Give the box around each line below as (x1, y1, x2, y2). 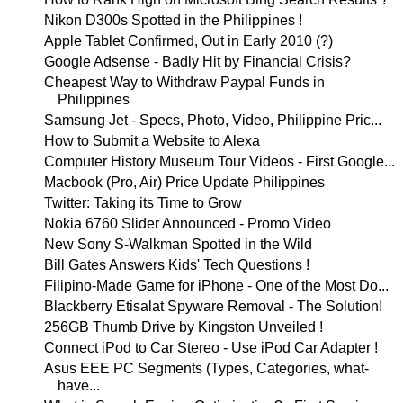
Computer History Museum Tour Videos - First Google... (43, 154, 395, 169)
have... (57, 378, 100, 393)
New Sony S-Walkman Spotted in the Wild (43, 237, 312, 252)
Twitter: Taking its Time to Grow (43, 195, 242, 210)
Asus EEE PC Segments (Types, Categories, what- (43, 361, 369, 376)
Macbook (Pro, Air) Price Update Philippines (43, 175, 325, 190)
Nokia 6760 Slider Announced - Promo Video (43, 216, 331, 231)
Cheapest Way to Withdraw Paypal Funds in (43, 75, 325, 90)
